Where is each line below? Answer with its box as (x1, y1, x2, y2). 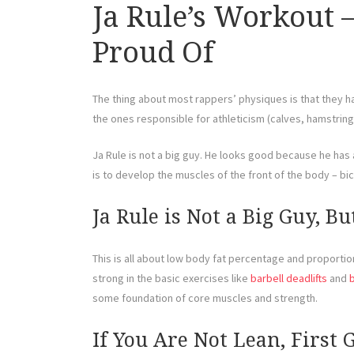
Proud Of (92, 36, 214, 70)
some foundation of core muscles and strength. (92, 291, 318, 306)
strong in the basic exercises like (92, 271, 250, 286)
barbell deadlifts (250, 271, 327, 286)
